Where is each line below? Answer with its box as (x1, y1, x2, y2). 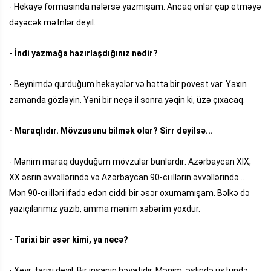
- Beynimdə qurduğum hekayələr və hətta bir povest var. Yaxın (9, 79, 247, 89)
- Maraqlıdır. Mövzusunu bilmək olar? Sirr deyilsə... (9, 125, 215, 135)
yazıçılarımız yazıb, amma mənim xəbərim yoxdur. (9, 203, 200, 214)
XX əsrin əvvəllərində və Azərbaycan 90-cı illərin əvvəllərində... (9, 172, 244, 182)
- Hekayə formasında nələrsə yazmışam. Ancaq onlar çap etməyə (9, 1, 261, 11)
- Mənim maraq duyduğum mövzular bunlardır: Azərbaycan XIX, (9, 156, 251, 166)
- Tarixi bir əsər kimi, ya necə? (9, 234, 128, 244)
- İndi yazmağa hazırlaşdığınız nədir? (9, 48, 158, 58)
